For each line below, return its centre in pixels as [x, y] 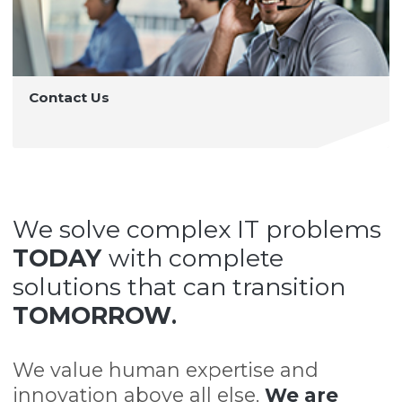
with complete [197, 258]
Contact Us [70, 98]
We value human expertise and [166, 370]
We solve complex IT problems [197, 230]
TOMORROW [92, 316]
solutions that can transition [179, 287]
